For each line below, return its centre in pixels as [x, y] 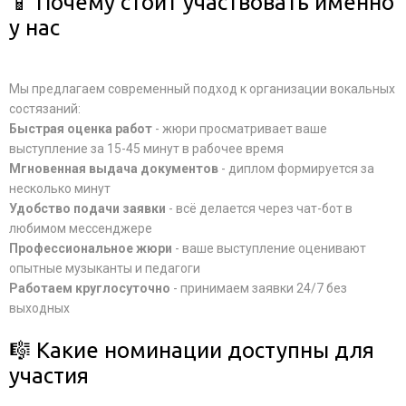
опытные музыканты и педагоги [105, 268]
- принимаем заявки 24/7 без [259, 288]
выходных [39, 308]
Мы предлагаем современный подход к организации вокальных [202, 89]
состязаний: [45, 109]
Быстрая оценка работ [81, 129]
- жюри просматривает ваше [240, 129]
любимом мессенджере [81, 228]
